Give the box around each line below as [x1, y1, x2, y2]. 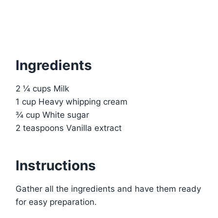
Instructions [16, 157, 96, 174]
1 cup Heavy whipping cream [16, 96, 127, 107]
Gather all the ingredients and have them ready [16, 183, 201, 194]
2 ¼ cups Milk [16, 83, 69, 93]
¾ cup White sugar [16, 109, 89, 120]
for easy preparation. [16, 197, 97, 207]
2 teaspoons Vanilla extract [16, 123, 122, 133]
